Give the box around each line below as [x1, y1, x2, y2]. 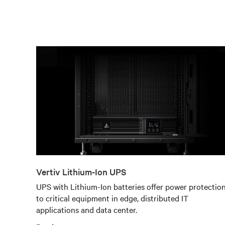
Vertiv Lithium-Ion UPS [36, 166, 126, 178]
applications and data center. [36, 204, 137, 215]
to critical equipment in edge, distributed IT [36, 192, 188, 204]
